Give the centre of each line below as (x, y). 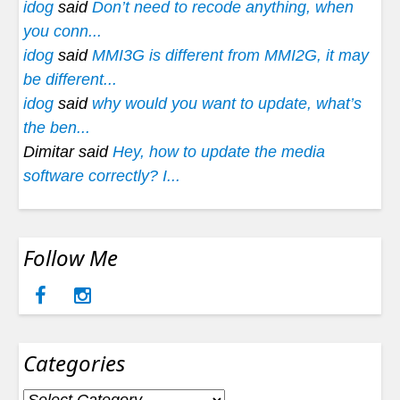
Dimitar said (68, 151)
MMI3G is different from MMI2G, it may (230, 55)
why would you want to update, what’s (227, 103)
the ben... (57, 127)
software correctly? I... (102, 175)
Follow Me (71, 257)
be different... (70, 79)
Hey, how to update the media (219, 151)
